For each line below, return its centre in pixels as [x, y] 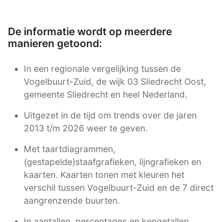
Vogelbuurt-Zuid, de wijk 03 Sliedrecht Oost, [115, 81]
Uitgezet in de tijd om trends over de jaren [110, 115]
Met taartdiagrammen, [70, 149]
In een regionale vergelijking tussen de [102, 68]
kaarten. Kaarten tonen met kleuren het [104, 174]
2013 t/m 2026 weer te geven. [86, 128]
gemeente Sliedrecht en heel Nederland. [106, 94]
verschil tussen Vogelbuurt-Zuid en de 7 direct [119, 187]
